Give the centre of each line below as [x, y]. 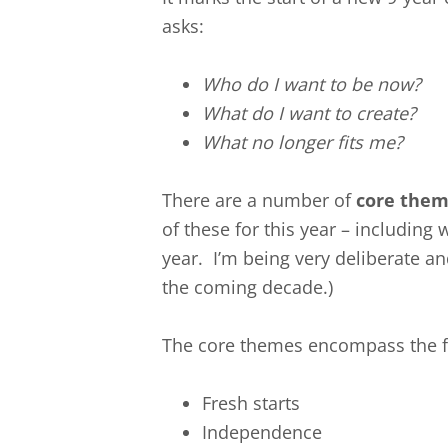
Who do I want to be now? [311, 83]
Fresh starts [251, 402]
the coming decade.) [250, 286]
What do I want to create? [309, 112]
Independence [262, 431]
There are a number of [259, 199]
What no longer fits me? [302, 141]
